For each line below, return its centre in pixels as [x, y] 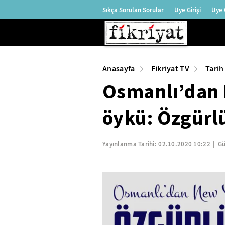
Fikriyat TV [170, 69]
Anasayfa [119, 69]
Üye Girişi [188, 10]
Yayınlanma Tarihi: [131, 144]
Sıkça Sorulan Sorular [133, 10]
